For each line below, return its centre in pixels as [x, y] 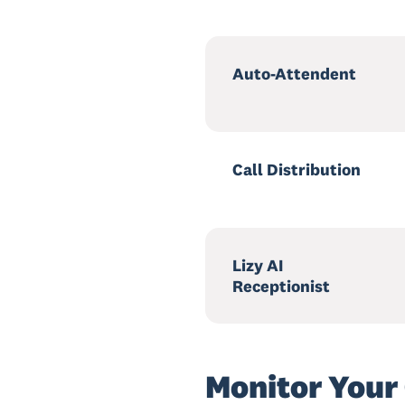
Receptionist [281, 286]
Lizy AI [258, 265]
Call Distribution [297, 170]
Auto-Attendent [294, 74]
